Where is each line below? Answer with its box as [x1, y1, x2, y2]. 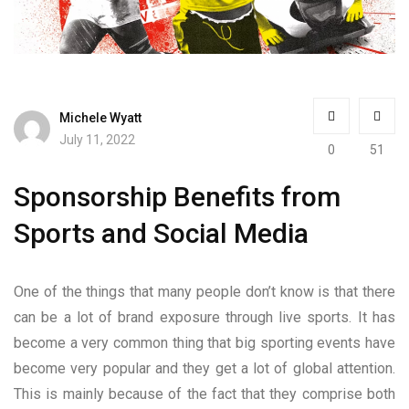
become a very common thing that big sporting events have [14, 333, 395, 351]
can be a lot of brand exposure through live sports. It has [14, 308, 395, 326]
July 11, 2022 [59, 132, 135, 148]
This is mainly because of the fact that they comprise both [14, 384, 395, 403]
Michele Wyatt [59, 110, 142, 126]
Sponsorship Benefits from [14, 180, 341, 213]
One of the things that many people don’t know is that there [14, 282, 395, 300]
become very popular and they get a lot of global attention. [14, 359, 395, 377]
